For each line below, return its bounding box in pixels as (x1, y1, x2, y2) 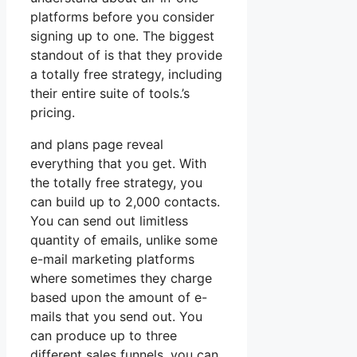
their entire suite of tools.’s (30, 85, 190, 102)
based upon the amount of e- (30, 289, 207, 306)
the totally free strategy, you (30, 175, 202, 191)
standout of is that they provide (30, 47, 222, 64)
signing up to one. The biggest (30, 28, 214, 45)
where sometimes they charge (30, 270, 212, 287)
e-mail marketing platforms (30, 251, 194, 268)
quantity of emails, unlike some (30, 232, 218, 249)
